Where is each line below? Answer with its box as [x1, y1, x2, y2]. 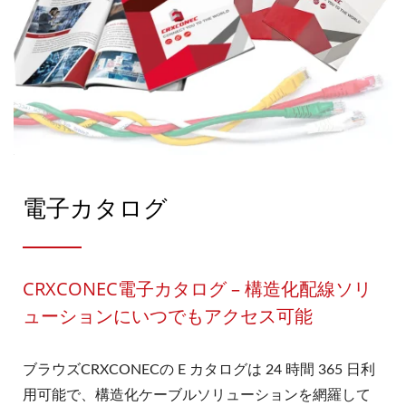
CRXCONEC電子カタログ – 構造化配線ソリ [23, 276, 372, 302]
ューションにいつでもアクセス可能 [23, 304, 313, 329]
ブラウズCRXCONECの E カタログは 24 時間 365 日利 [23, 362, 375, 378]
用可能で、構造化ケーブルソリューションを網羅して [23, 388, 371, 403]
